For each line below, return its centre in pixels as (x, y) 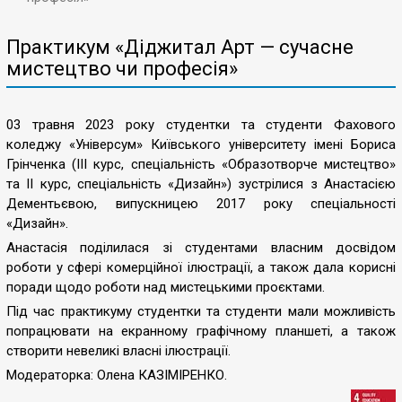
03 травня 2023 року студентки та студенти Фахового (201, 125)
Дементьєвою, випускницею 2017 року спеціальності (201, 204)
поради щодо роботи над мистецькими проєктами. (166, 287)
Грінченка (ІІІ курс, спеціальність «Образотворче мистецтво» (201, 164)
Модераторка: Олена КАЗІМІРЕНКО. (117, 375)
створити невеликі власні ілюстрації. (118, 351)
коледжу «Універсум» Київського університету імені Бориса (201, 144)
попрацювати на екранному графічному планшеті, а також (201, 331)
